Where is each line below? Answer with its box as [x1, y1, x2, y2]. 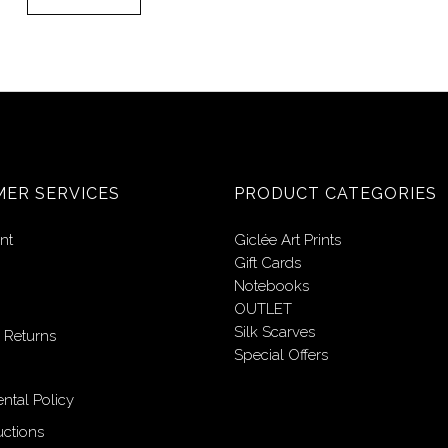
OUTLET [234, 300, 292, 318]
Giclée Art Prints [234, 231, 341, 249]
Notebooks [234, 277, 309, 295]
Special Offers [234, 346, 328, 364]
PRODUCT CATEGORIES [234, 184, 437, 203]
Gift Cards [234, 254, 301, 272]
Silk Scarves [234, 323, 315, 341]
